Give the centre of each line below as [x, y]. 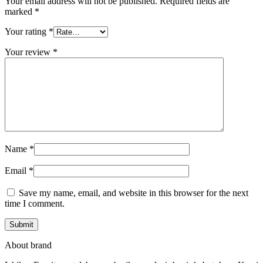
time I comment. [35, 203]
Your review [29, 52]
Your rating [27, 31]
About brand [28, 245]
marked [20, 11]
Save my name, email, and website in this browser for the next [134, 193]
